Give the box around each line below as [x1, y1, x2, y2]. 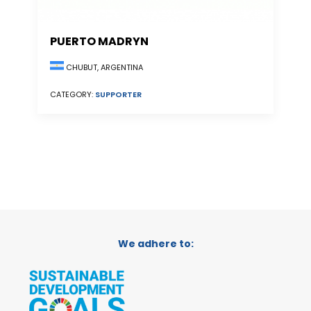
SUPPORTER [95, 89, 142, 101]
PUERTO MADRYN [50, 33, 149, 49]
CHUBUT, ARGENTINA [64, 62, 143, 74]
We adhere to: [117, 237, 194, 251]
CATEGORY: [50, 89, 95, 101]
